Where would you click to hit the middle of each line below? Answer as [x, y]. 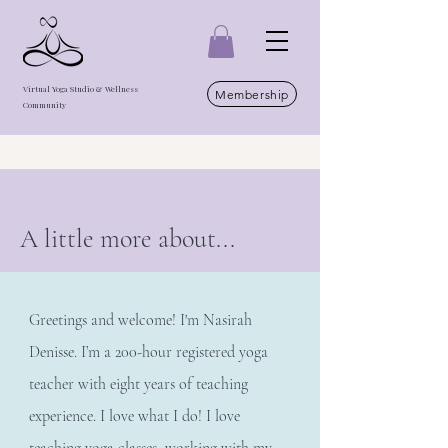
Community [44, 105]
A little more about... [127, 239]
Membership [252, 94]
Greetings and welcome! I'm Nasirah [140, 320]
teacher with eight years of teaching [138, 384]
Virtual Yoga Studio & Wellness [80, 89]
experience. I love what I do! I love [134, 416]
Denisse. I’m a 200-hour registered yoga [148, 352]
